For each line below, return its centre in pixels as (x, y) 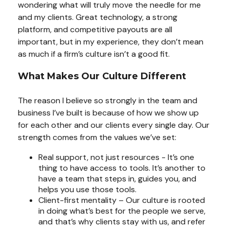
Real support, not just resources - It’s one (116, 157)
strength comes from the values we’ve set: (97, 137)
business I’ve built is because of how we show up (108, 113)
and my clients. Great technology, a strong (98, 17)
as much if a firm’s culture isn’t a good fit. (94, 54)
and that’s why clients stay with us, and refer (122, 222)
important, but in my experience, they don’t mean (111, 42)
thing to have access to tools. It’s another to (122, 168)
